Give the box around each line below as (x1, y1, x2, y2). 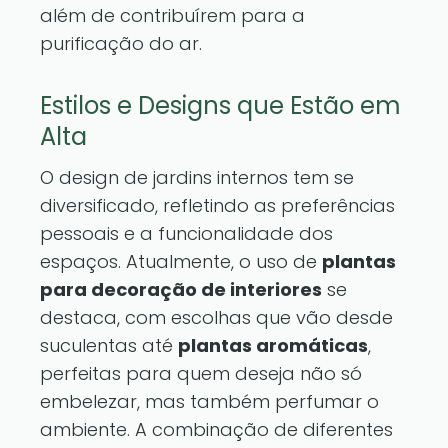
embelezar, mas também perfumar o (40, 389, 379, 414)
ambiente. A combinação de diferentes (40, 417, 393, 442)
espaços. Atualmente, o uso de (40, 249, 322, 274)
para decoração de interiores (40, 277, 322, 302)
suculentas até (40, 333, 178, 358)
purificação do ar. (40, 31, 202, 56)
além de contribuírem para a (40, 3, 305, 28)
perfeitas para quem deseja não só (40, 361, 362, 386)
